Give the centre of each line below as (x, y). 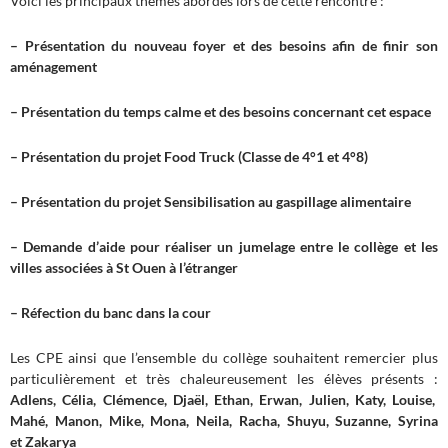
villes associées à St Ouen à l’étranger (124, 267)
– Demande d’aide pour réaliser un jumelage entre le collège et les (224, 246)
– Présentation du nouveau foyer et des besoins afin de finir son (224, 45)
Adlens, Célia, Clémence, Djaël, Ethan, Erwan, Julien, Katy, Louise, (224, 399)
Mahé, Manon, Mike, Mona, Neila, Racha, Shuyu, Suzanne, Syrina (224, 420)
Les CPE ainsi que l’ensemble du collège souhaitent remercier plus (224, 357)
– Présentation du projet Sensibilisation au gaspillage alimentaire (210, 201)
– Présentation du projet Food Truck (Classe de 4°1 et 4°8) (189, 156)
